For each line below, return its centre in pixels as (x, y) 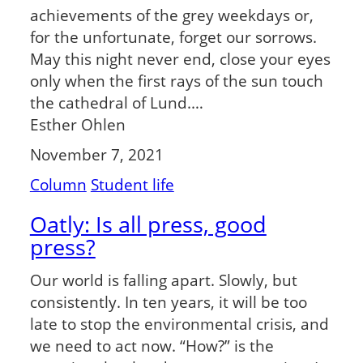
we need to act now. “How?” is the (152, 345)
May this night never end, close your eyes (180, 59)
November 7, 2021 (96, 154)
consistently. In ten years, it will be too (168, 301)
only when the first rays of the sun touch (176, 81)
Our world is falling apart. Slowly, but (163, 280)
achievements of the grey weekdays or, (171, 15)
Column (58, 184)
